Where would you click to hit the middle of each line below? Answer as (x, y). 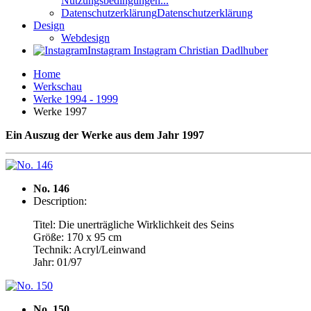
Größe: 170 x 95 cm (77, 237)
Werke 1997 (60, 111)
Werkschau (58, 86)
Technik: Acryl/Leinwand (90, 250)
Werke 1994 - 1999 (76, 99)
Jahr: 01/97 (58, 262)
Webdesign (85, 38)
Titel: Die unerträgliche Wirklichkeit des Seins (134, 225)
